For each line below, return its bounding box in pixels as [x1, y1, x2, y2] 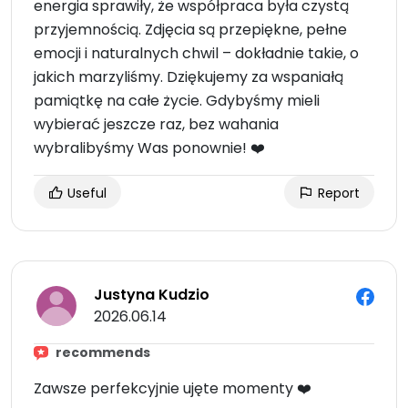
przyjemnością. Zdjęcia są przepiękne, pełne [34, 19, 347, 41]
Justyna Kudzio [94, 284, 209, 306]
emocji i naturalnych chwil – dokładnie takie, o [34, 43, 359, 65]
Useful [64, 184, 107, 203]
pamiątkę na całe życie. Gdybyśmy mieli [34, 90, 320, 112]
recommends [56, 343, 150, 362]
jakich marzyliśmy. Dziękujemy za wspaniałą [34, 66, 343, 88]
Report [314, 184, 360, 203]
